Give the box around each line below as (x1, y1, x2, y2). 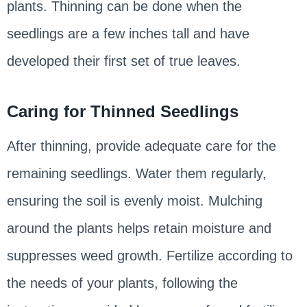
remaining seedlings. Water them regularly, (6, 166, 267, 182)
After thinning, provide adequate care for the (6, 138, 276, 154)
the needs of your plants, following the (6, 275, 238, 291)
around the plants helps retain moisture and (6, 221, 271, 236)
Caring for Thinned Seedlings (6, 102, 238, 121)
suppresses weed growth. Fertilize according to (6, 248, 293, 264)
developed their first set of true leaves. (6, 53, 241, 69)
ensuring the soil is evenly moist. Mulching (6, 193, 262, 209)
